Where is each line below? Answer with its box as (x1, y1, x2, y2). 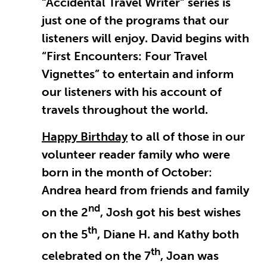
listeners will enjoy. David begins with (42, 31, 249, 46)
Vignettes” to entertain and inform (42, 67, 234, 82)
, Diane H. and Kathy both (97, 226, 239, 241)
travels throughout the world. (42, 103, 208, 117)
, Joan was (160, 249, 219, 263)
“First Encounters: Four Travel (42, 49, 207, 64)
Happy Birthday (42, 129, 128, 144)
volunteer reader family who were (42, 147, 230, 162)
